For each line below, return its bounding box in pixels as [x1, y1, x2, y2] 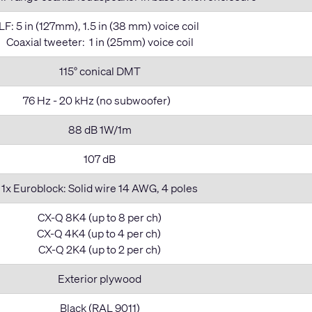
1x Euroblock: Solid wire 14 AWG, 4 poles [1, 180, 198, 196]
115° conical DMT [58, 63, 141, 79]
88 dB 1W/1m [68, 121, 132, 137]
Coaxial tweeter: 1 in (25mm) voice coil [6, 33, 194, 49]
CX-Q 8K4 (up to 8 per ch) [38, 209, 162, 225]
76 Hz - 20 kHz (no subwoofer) [22, 92, 177, 108]
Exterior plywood [58, 270, 142, 286]
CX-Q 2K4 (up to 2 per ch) [38, 241, 162, 257]
